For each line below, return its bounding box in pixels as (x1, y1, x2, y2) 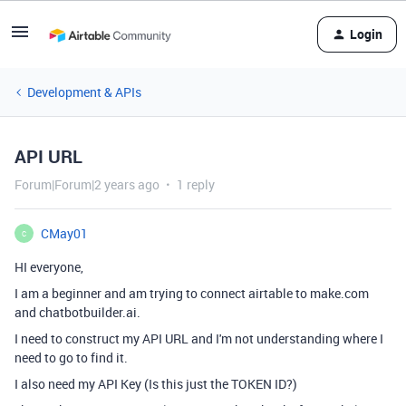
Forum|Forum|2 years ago (14, 176, 159, 193)
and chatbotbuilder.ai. (14, 304, 140, 321)
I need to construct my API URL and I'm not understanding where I (14, 330, 383, 347)
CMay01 (41, 225, 88, 242)
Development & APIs (27, 83, 141, 101)
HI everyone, (14, 258, 83, 275)
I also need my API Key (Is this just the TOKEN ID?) (14, 375, 297, 392)
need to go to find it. (14, 349, 128, 366)
